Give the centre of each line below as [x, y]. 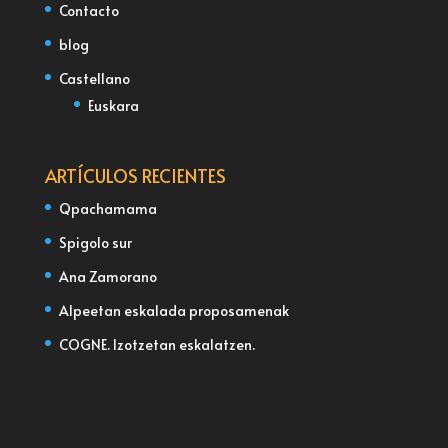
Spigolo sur [95, 243]
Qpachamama [107, 209]
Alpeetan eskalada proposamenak [173, 311]
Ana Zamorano [107, 277]
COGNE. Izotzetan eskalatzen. [156, 345]
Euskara [113, 106]
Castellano [94, 79]
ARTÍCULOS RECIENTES [135, 176]
